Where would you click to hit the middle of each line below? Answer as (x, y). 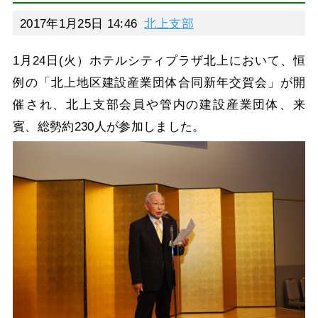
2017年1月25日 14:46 (78, 23)
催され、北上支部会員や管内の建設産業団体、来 (159, 104)
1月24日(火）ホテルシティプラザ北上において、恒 (159, 60)
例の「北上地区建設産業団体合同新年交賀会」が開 (159, 82)
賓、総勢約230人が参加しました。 (109, 126)
